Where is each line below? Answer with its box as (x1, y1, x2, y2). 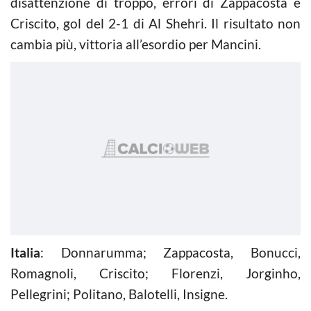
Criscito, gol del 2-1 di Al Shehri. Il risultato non (10, 15, 301, 31)
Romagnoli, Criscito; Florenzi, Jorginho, (10, 264, 301, 281)
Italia (10, 244, 40, 260)
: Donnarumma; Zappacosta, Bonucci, (40, 244, 301, 260)
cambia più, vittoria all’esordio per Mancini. (10, 35, 261, 52)
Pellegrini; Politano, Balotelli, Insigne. (10, 285, 228, 302)
